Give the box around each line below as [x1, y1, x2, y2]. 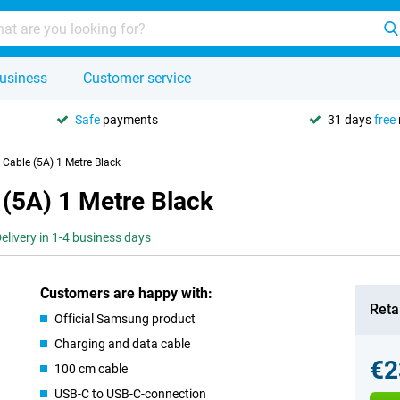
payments [100, 112, 158, 127]
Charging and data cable [54, 337, 191, 351]
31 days [328, 112, 374, 127]
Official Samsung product [54, 312, 196, 326]
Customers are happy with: [40, 285, 213, 302]
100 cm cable [54, 362, 129, 376]
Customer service [83, 70, 191, 87]
